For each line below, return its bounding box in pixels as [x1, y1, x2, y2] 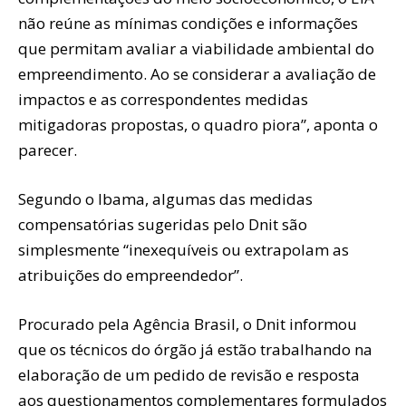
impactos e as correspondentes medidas [18, 88, 308, 110]
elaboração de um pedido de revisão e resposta [18, 363, 360, 385]
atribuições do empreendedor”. [18, 264, 243, 285]
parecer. [18, 139, 77, 160]
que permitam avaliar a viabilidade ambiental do [18, 37, 374, 59]
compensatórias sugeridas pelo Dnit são [18, 213, 307, 235]
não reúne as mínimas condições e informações [18, 12, 358, 34]
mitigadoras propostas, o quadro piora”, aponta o [18, 113, 378, 135]
